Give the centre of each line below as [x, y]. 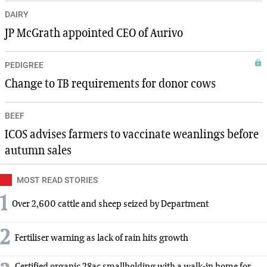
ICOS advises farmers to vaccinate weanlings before [132, 134]
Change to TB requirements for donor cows [110, 84]
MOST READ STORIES [57, 180]
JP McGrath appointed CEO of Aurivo [94, 33]
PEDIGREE [24, 65]
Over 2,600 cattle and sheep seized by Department [110, 205]
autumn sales [38, 150]
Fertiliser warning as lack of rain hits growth [102, 239]
